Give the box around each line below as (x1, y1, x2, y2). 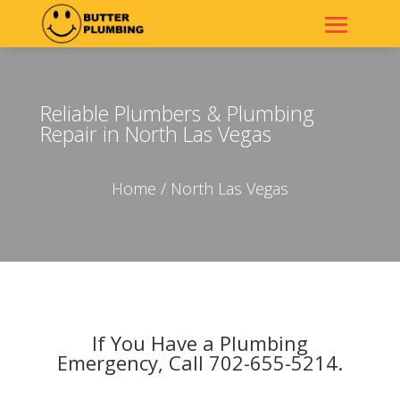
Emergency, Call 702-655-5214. (56, 349, 343, 377)
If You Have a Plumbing (91, 329, 308, 357)
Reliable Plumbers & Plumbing (39, 99, 314, 129)
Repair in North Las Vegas (39, 120, 271, 149)
